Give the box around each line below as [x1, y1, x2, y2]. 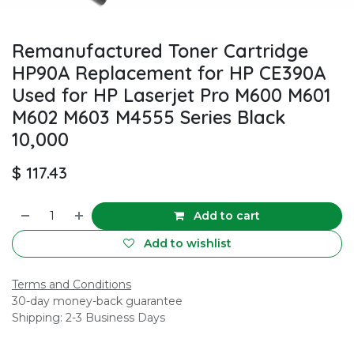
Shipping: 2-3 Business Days [12, 310, 165, 325]
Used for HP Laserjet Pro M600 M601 [12, 83, 331, 107]
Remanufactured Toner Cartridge [12, 39, 308, 62]
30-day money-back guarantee [12, 293, 183, 308]
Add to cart [190, 208, 261, 223]
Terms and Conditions [12, 277, 131, 292]
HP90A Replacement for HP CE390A [12, 61, 326, 85]
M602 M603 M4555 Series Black [12, 105, 285, 129]
